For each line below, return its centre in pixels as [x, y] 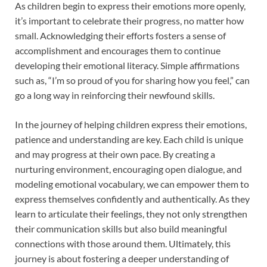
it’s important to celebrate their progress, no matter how [129, 21]
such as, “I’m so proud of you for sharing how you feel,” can [132, 80]
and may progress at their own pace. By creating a [115, 154]
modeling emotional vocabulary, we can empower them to [132, 184]
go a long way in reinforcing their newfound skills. [115, 95]
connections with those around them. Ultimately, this [123, 244]
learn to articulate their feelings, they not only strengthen [131, 214]
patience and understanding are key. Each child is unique [129, 139]
